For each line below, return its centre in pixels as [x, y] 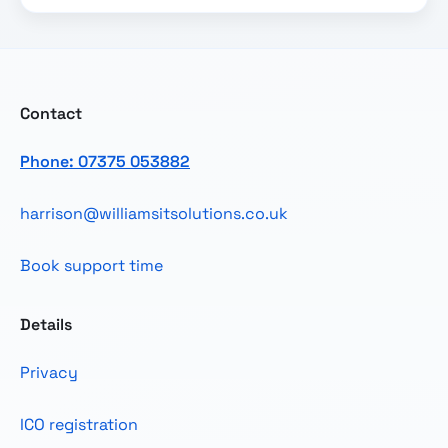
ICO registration [79, 424]
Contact [51, 114]
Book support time [91, 265]
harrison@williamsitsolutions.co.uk [154, 213]
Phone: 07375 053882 [105, 161]
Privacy [49, 372]
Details [46, 325]
